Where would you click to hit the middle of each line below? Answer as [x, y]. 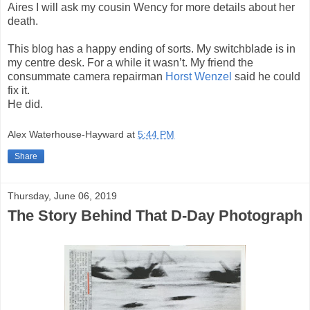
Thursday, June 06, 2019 [62, 195]
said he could [266, 77]
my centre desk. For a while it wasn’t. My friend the [130, 63]
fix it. [19, 91]
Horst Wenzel [199, 77]
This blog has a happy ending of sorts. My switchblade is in [152, 49]
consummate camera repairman [86, 77]
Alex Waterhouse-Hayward [66, 134]
